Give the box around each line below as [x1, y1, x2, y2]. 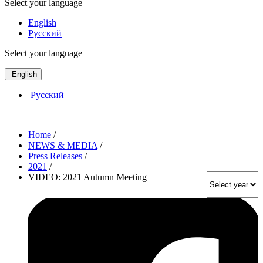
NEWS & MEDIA [28, 140, 97, 150]
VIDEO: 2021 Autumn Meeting [28, 171, 147, 182]
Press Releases [28, 150, 82, 161]
